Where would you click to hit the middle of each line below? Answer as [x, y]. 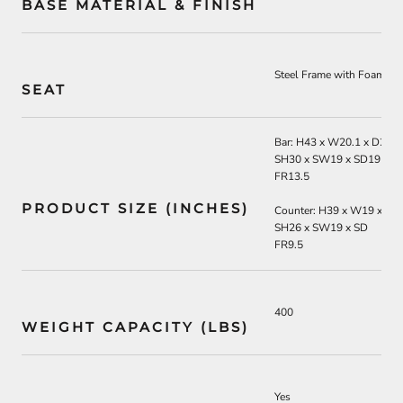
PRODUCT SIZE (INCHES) [135, 208]
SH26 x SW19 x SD [321, 228]
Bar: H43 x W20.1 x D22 [333, 142]
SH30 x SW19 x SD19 [327, 159]
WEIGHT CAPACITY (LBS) [135, 327]
